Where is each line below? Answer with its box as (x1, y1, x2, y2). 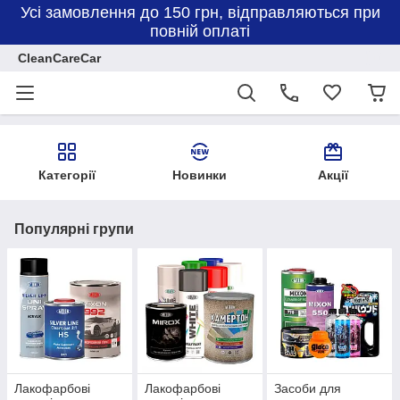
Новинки (172, 168, 228, 182)
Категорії (37, 168, 96, 182)
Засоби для (274, 381, 342, 396)
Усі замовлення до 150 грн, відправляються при (20, 4, 380, 21)
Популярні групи (14, 221, 134, 237)
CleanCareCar (18, 51, 101, 65)
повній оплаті (150, 22, 250, 40)
